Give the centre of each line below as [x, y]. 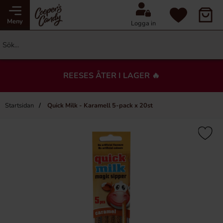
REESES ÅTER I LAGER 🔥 [111, 76]
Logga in [143, 23]
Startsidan [19, 106]
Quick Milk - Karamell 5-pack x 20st [99, 106]
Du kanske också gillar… [111, 141]
